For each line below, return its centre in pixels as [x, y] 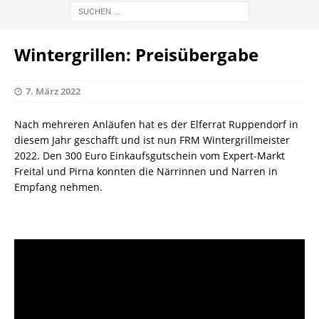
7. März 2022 [53, 91]
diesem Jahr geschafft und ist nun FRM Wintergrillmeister [152, 140]
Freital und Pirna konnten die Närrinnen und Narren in [146, 171]
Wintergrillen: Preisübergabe [136, 54]
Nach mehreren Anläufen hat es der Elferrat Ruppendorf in [156, 124]
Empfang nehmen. [58, 187]
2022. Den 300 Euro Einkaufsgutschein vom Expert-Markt [150, 155]
